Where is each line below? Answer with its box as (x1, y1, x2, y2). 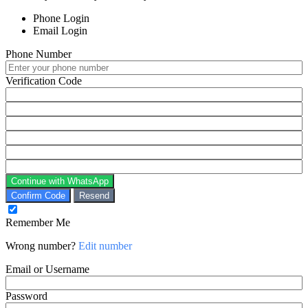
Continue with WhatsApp (11, 176, 109, 187)
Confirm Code (11, 190, 65, 201)
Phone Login (33, 12, 89, 25)
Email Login (33, 25, 87, 37)
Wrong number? (5, 240, 78, 252)
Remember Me (5, 217, 70, 229)
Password (5, 290, 47, 302)
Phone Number (5, 48, 71, 60)
